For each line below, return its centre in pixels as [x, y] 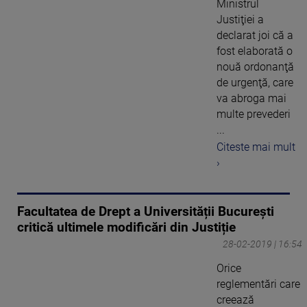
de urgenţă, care [255, 83]
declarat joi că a [255, 36]
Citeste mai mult [256, 147]
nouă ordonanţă [255, 67]
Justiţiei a [240, 20]
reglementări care [258, 284]
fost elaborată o [255, 51]
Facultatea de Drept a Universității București [146, 211]
